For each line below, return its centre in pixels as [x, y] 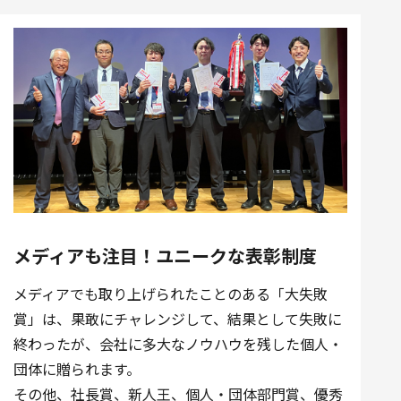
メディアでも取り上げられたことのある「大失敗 [171, 293]
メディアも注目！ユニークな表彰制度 [165, 255]
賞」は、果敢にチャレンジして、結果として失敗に [178, 318]
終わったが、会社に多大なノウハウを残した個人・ [178, 343]
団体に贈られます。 [77, 368]
